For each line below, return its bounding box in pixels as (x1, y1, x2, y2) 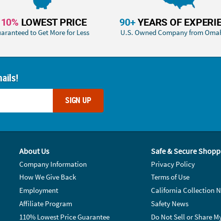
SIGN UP (65, 95, 91, 106)
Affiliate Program (19, 199, 73, 209)
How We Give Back (19, 172, 76, 182)
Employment (19, 185, 59, 195)
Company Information (19, 159, 87, 169)
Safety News (150, 199, 188, 209)
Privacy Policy (150, 159, 195, 169)
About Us (19, 146, 50, 156)
